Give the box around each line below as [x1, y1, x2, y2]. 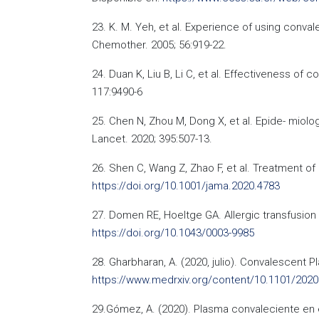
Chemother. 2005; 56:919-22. [92, 38, 226, 51]
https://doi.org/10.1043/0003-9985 [92, 226, 254, 239]
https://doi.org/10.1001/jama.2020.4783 [92, 179, 280, 192]
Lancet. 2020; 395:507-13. [92, 132, 212, 145]
